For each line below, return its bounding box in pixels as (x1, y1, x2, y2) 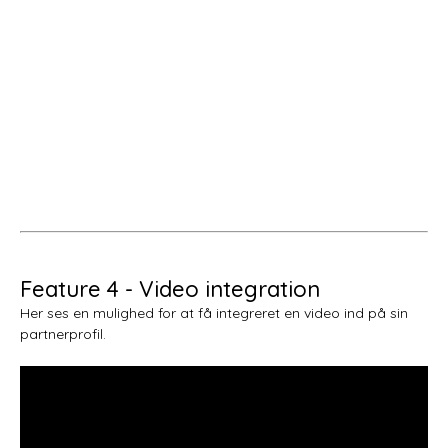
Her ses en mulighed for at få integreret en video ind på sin (20, 303, 408, 322)
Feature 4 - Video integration (20, 274, 320, 303)
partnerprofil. (20, 324, 106, 343)
